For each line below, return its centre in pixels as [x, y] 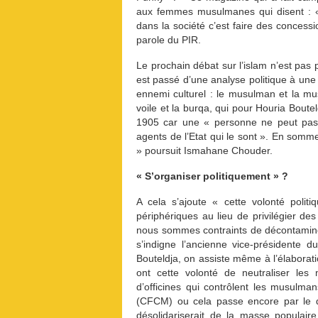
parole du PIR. [169, 40]
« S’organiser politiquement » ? [212, 176]
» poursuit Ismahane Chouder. [204, 150]
